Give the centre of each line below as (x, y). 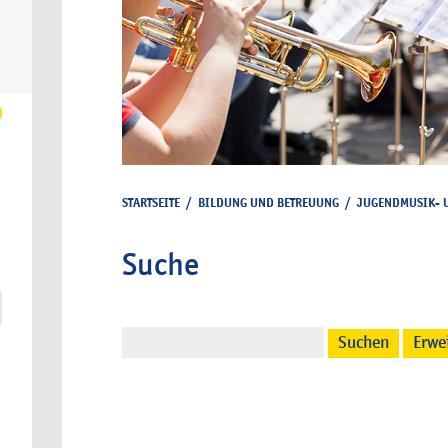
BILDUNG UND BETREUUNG (268, 202)
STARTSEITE (151, 202)
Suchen (363, 342)
